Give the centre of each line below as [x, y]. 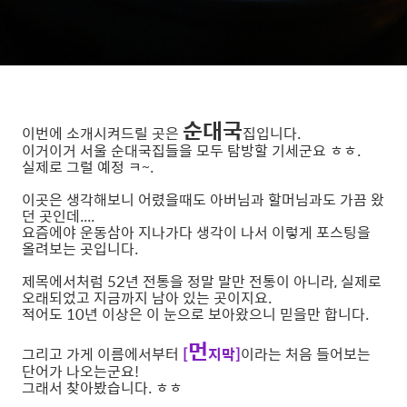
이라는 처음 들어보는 [306, 354]
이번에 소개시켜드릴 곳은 [102, 133]
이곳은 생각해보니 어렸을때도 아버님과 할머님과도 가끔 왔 [203, 199]
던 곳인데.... [58, 216]
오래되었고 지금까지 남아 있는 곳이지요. [147, 298]
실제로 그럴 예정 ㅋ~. [88, 167]
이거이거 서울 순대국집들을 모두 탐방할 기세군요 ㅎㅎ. [191, 150]
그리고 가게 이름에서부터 [100, 354]
